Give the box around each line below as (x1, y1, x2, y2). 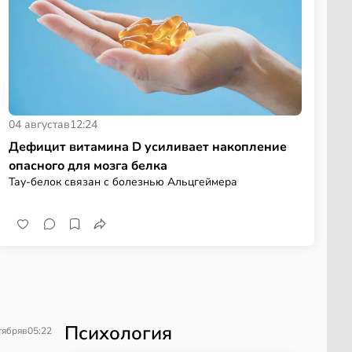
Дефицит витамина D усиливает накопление (8, 137, 287, 156)
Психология (64, 320, 172, 346)
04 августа (8, 116, 64, 132)
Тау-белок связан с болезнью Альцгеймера (8, 174, 237, 189)
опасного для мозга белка (8, 156, 167, 174)
